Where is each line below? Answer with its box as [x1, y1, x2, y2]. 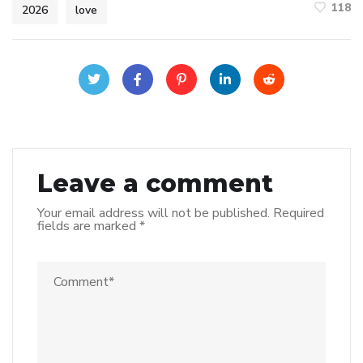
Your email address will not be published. [37, 203, 270, 222]
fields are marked [37, 216, 139, 235]
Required [273, 203, 324, 222]
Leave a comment [37, 168, 273, 199]
